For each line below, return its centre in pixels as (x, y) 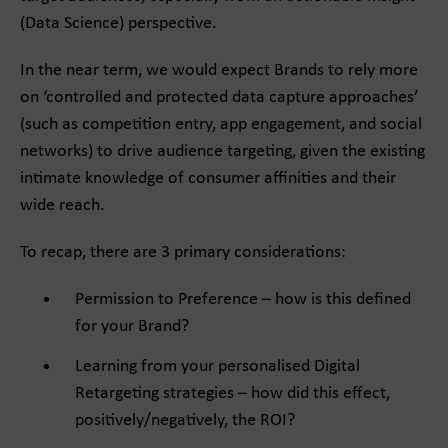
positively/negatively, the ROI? (185, 420)
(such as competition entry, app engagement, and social (221, 124)
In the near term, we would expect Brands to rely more (219, 70)
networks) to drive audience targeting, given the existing (222, 151)
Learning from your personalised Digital (217, 366)
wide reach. (62, 205)
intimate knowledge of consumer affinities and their (208, 178)
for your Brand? (132, 326)
